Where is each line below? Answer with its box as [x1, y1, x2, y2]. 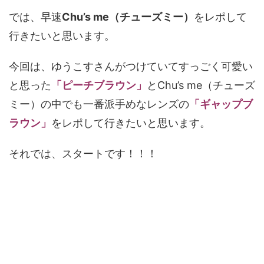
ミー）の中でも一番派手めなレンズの [9, 97, 189, 110]
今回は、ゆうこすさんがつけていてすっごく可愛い [9, 60, 253, 72]
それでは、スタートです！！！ [9, 147, 157, 160]
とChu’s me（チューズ [147, 78, 255, 91]
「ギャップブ [189, 97, 253, 110]
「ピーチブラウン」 [51, 78, 147, 91]
